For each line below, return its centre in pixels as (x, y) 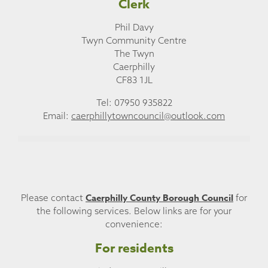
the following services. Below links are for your (134, 211)
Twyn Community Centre (134, 41)
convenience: (134, 224)
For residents (134, 248)
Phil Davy (134, 28)
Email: (57, 115)
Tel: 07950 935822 (134, 102)
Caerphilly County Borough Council (159, 198)
